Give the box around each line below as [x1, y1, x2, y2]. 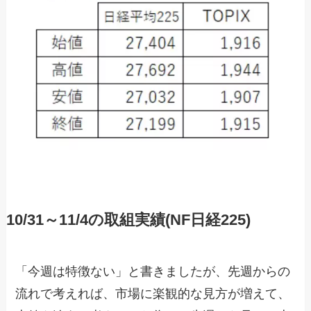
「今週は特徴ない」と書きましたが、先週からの [15, 264, 291, 279]
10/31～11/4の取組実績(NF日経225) [6, 212, 251, 229]
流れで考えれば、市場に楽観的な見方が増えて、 [15, 287, 291, 301]
